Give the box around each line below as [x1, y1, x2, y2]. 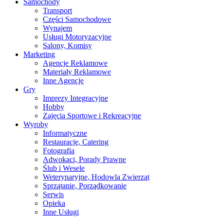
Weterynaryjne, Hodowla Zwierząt [43, 173, 149, 181]
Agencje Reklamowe [43, 59, 108, 67]
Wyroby [23, 120, 48, 128]
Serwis [43, 190, 64, 199]
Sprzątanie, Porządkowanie [43, 182, 127, 190]
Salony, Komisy [43, 41, 92, 50]
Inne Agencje [43, 76, 84, 85]
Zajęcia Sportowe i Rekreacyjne [43, 111, 141, 120]
